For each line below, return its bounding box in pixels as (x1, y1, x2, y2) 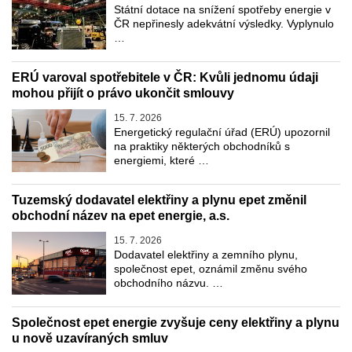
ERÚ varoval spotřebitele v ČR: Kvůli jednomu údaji (12, 71, 318, 85)
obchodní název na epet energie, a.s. (12, 209, 229, 223)
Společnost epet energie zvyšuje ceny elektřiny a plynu (12, 316, 339, 330)
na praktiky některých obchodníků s (114, 140, 290, 153)
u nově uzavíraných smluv (12, 332, 168, 346)
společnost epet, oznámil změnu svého (114, 262, 307, 276)
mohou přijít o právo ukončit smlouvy (12, 86, 234, 101)
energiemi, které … (114, 154, 209, 167)
